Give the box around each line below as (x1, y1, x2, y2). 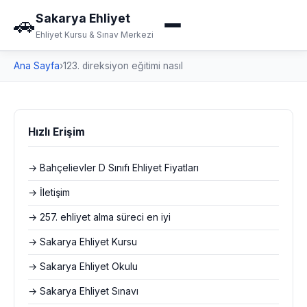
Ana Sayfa (14, 60, 60, 71)
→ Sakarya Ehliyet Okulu (28, 261, 138, 272)
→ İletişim (28, 187, 70, 198)
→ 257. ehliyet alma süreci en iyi (28, 212, 171, 223)
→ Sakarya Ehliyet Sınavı (28, 286, 138, 297)
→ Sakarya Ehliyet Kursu (28, 236, 137, 247)
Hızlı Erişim (28, 125, 85, 138)
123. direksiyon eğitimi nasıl (63, 60, 183, 71)
